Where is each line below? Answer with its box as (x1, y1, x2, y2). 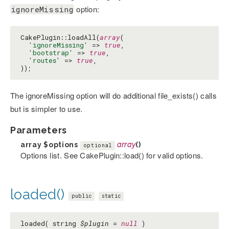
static (101, 192, 121, 199)
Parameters (10, 125, 67, 136)
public (71, 192, 92, 199)
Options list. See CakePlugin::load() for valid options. (20, 150, 203, 161)
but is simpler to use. (10, 103, 83, 114)
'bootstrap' (29, 48, 73, 58)
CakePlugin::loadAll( (20, 33, 100, 42)
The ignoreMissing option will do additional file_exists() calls (10, 90, 217, 101)
